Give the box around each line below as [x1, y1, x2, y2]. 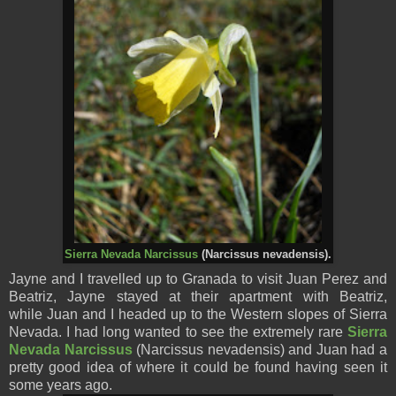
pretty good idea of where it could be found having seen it [9, 359, 387, 375]
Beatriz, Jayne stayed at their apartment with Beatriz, [9, 288, 387, 304]
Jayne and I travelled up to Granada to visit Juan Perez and [9, 270, 387, 286]
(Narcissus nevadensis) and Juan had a [132, 341, 388, 357]
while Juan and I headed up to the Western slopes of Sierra [9, 306, 387, 322]
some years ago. [9, 377, 112, 392]
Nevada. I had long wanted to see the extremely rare [9, 324, 347, 339]
